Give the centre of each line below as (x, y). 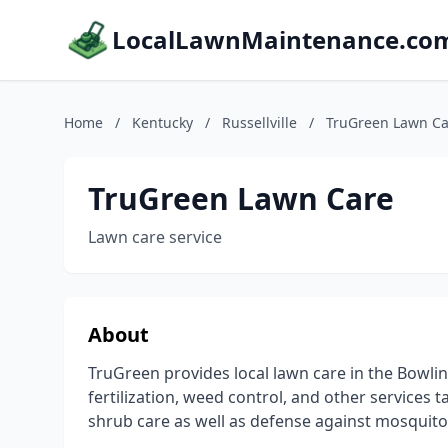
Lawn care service (155, 237)
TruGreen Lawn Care (241, 198)
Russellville (259, 122)
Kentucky (162, 122)
